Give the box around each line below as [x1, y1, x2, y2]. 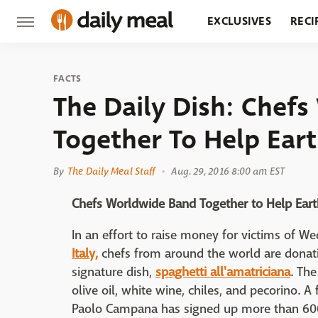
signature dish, [72, 264, 155, 280]
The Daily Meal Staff [67, 165, 155, 177]
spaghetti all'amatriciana [155, 264, 290, 280]
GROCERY [207, 55, 259, 72]
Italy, [72, 246, 98, 262]
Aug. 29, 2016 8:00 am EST [171, 165, 285, 177]
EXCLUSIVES [207, 13, 271, 29]
